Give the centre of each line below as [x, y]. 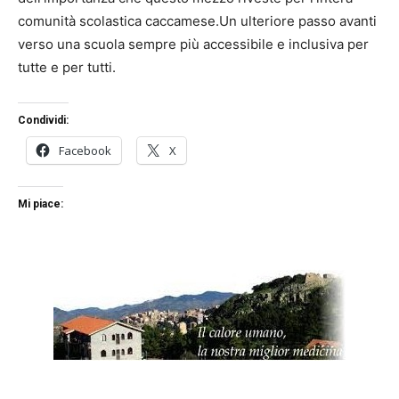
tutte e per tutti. [67, 67]
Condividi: [43, 120]
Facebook [85, 150]
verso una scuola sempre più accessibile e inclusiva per [193, 44]
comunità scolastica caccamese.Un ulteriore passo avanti [197, 20]
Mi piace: [41, 204]
